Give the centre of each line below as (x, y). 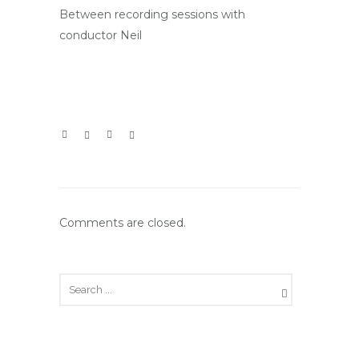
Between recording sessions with (152, 14)
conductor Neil (101, 35)
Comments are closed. (123, 223)
